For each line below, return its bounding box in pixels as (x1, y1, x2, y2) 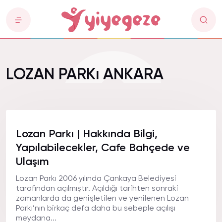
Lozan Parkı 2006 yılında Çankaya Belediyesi (16, 175, 176, 183)
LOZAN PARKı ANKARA (6, 67, 164, 83)
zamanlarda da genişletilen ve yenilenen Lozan (16, 195, 189, 203)
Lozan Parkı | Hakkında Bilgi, (16, 129, 158, 140)
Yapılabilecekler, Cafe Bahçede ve (16, 143, 190, 154)
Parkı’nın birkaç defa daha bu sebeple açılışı (16, 205, 175, 213)
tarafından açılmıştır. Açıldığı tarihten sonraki (16, 185, 178, 193)
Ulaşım (16, 157, 49, 167)
